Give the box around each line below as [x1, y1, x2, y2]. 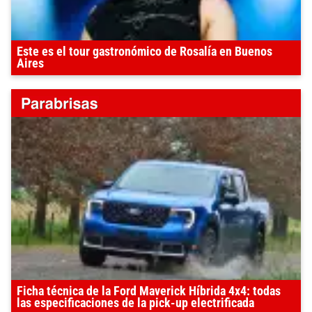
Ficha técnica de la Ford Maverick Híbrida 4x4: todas [17, 284, 281, 299]
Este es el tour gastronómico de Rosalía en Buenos [17, 45, 272, 59]
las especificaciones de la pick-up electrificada [17, 296, 254, 311]
